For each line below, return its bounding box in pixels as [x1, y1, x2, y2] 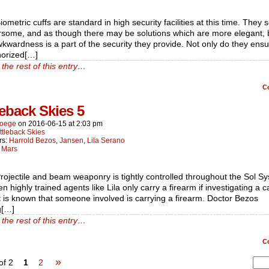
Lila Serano [87, 136, 125, 145]
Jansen [59, 136, 83, 145]
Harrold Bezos [9, 136, 56, 145]
